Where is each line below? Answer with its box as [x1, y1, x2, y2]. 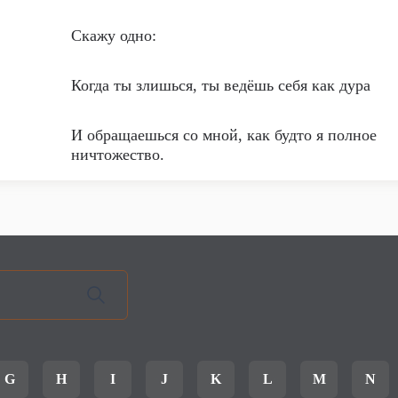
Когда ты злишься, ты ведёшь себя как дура [71, 76, 370, 94]
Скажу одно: [71, 27, 156, 44]
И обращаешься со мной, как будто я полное [71, 126, 377, 144]
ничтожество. [71, 146, 164, 163]
